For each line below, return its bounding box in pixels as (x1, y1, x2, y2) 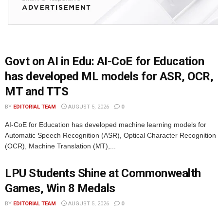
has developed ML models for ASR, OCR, (5, 70, 214, 84)
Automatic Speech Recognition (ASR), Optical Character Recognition (5, 131, 216, 140)
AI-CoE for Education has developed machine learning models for (5, 121, 206, 129)
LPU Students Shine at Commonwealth (5, 166, 201, 181)
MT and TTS (5, 85, 69, 99)
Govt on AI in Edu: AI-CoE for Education (5, 54, 204, 69)
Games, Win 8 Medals (5, 182, 115, 196)
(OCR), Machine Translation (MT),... (5, 142, 116, 150)
